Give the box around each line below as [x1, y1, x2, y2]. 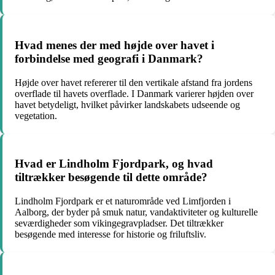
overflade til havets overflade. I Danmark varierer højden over [15, 88, 254, 99]
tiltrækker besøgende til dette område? [15, 171, 207, 184]
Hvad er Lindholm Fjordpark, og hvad [15, 157, 213, 171]
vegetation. [15, 110, 57, 121]
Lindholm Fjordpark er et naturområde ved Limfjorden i [15, 196, 231, 207]
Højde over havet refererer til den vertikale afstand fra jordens [15, 77, 252, 88]
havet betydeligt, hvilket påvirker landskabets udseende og [15, 99, 240, 110]
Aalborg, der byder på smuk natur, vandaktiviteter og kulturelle [15, 207, 258, 218]
